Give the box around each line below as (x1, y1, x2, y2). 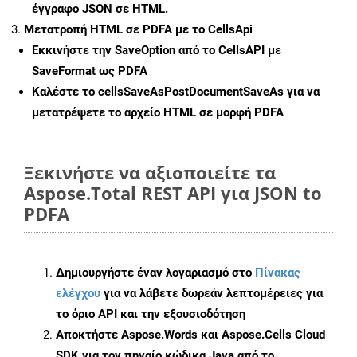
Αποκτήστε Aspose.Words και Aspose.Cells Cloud (56, 328, 325, 343)
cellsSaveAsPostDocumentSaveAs (98, 84, 284, 100)
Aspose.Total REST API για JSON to (24, 181, 322, 206)
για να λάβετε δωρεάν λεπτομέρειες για (100, 286, 323, 301)
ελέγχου (56, 286, 100, 301)
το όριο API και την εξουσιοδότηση (56, 307, 245, 322)
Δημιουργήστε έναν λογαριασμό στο (56, 265, 255, 280)
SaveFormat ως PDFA (32, 64, 147, 79)
